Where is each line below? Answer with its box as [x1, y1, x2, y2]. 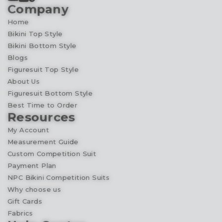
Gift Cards [7, 197, 42, 205]
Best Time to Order [7, 101, 78, 109]
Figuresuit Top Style [7, 65, 79, 73]
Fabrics [7, 209, 33, 217]
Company [7, 1, 69, 16]
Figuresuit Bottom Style [7, 89, 93, 97]
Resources [7, 110, 75, 124]
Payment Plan [7, 161, 56, 169]
